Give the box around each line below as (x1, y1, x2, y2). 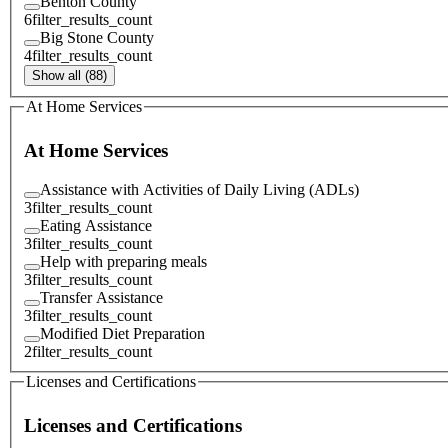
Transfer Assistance (40, 288, 163, 306)
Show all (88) (32, 67, 107, 83)
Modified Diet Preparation (40, 324, 205, 342)
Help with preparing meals (40, 252, 207, 270)
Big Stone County (40, 28, 154, 46)
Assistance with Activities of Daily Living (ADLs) (40, 180, 359, 198)
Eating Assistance (40, 216, 152, 234)
